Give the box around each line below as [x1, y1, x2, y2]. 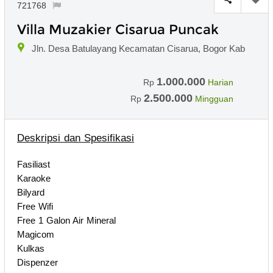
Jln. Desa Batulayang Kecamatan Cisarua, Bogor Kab [32, 43, 245, 54]
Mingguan [195, 93, 233, 104]
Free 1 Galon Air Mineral [17, 214, 116, 225]
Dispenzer [17, 257, 58, 268]
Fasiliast [17, 158, 53, 169]
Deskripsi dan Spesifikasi [17, 132, 134, 144]
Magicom [17, 229, 54, 239]
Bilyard [17, 186, 44, 197]
